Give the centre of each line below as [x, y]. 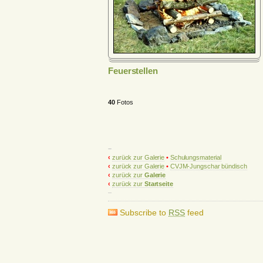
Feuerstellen [133, 71]
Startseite [159, 184]
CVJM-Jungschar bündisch [208, 166]
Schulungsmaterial [196, 158]
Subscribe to [144, 213]
